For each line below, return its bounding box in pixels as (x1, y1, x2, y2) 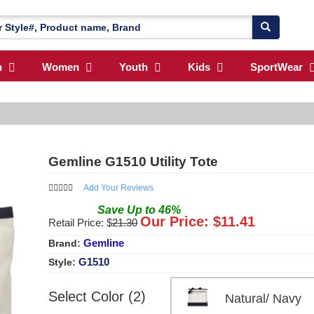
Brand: (48, 237, 83, 249)
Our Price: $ (140, 213, 221, 229)
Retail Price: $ (48, 216, 112, 228)
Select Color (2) (48, 288, 146, 304)
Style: (48, 256, 78, 268)
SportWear (250, 61, 303, 74)
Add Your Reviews (83, 182, 153, 193)
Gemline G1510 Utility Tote (48, 153, 218, 169)
